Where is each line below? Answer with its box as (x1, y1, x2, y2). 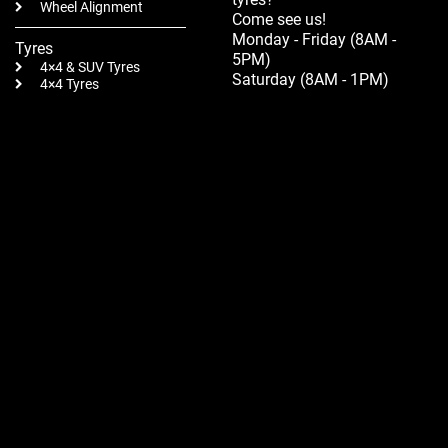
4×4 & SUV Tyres (40, 58, 140, 76)
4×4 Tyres (40, 75, 99, 93)
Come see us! (232, 9, 326, 29)
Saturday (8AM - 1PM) (232, 69, 389, 89)
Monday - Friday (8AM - (232, 29, 396, 49)
